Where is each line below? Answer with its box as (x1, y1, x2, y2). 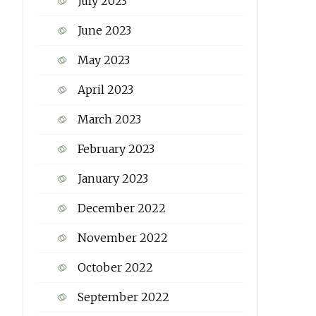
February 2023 (77, 142, 154, 156)
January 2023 (77, 171, 148, 186)
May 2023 (77, 53, 130, 67)
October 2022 (77, 260, 153, 274)
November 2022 (77, 231, 168, 245)
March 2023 (77, 112, 141, 126)
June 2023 (77, 23, 131, 37)
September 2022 (77, 290, 169, 304)
